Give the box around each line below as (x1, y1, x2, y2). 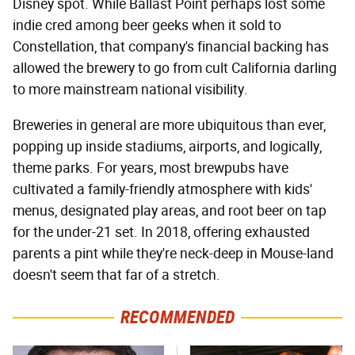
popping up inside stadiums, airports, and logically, (13, 137, 322, 155)
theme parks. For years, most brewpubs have (13, 158, 288, 177)
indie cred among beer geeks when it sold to (13, 16, 281, 34)
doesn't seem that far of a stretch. (13, 265, 220, 284)
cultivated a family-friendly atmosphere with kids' (13, 180, 312, 198)
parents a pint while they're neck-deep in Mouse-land (13, 244, 334, 262)
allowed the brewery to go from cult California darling (13, 59, 337, 77)
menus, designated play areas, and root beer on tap (13, 201, 326, 219)
